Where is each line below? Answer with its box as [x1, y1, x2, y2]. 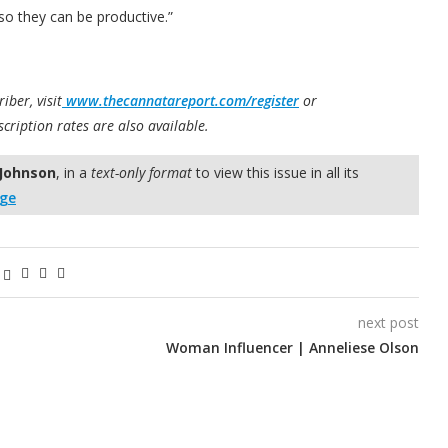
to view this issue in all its [192, 162, 359, 182]
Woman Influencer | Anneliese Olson [165, 337, 419, 357]
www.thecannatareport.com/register [62, 90, 299, 110]
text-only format [91, 162, 192, 182]
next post [357, 312, 419, 332]
